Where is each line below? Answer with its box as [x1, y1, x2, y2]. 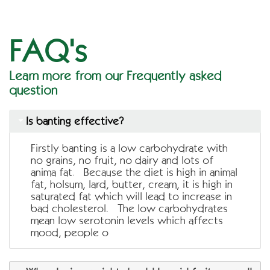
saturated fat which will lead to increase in [31, 190, 233, 202]
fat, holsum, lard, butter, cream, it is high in [31, 178, 233, 190]
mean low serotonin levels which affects [31, 214, 224, 227]
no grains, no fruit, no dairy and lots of [31, 154, 214, 166]
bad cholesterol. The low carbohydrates [31, 202, 228, 215]
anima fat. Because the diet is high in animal [31, 166, 238, 178]
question [9, 83, 57, 98]
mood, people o [31, 226, 109, 239]
